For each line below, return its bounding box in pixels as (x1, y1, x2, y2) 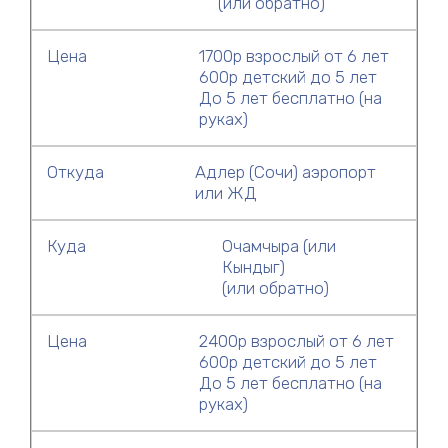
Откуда (47, 161, 104, 182)
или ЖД (194, 182, 257, 203)
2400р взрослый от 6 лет (198, 330, 394, 351)
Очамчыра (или (222, 235, 337, 256)
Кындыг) (222, 256, 286, 277)
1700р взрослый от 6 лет (198, 45, 389, 66)
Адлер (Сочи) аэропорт (194, 161, 376, 182)
